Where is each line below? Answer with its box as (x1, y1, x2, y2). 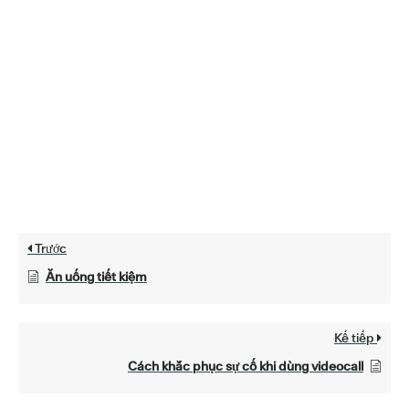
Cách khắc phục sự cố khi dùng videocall (128, 358, 363, 375)
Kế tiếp (334, 330, 377, 347)
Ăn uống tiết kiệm (46, 268, 147, 286)
